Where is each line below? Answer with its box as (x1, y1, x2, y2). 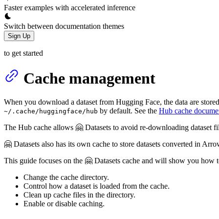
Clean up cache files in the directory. (23, 191, 135, 199)
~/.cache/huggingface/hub (4, 108, 98, 115)
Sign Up (8, 32, 30, 40)
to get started (4, 48, 43, 57)
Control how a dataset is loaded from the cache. (23, 182, 170, 191)
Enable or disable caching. (23, 199, 105, 208)
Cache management (23, 69, 155, 87)
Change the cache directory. (23, 173, 109, 182)
